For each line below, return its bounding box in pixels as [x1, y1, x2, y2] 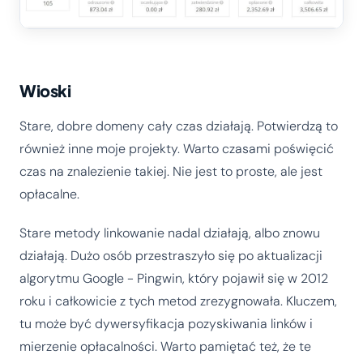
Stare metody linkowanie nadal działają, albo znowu [19, 224, 320, 241]
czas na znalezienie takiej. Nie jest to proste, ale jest [19, 162, 322, 180]
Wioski [19, 79, 71, 100]
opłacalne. [19, 185, 79, 203]
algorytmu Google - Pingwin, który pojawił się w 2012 [19, 269, 328, 287]
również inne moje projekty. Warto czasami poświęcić [19, 139, 334, 157]
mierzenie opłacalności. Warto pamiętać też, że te [19, 337, 311, 355]
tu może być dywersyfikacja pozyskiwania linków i [19, 314, 313, 332]
